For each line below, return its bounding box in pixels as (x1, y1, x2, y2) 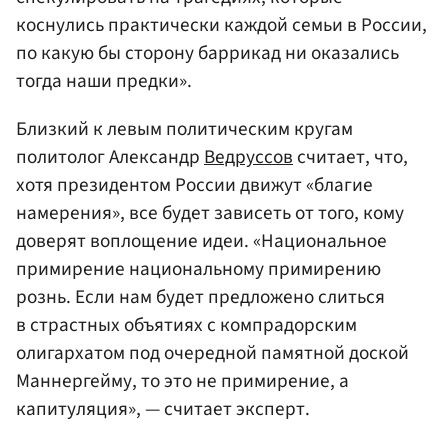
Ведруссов (204, 142, 293, 171)
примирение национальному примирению (16, 254, 381, 283)
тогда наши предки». (16, 67, 192, 96)
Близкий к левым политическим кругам (16, 114, 353, 143)
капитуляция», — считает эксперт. (16, 394, 310, 423)
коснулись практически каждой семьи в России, (16, 11, 427, 40)
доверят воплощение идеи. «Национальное (16, 226, 387, 255)
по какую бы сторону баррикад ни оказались (16, 39, 399, 68)
